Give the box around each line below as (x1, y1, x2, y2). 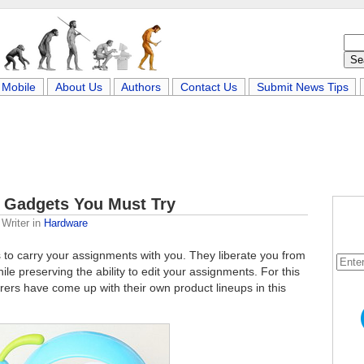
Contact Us (180, 80, 237, 93)
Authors (121, 80, 162, 93)
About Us (54, 80, 102, 93)
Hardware (44, 217, 88, 229)
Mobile (2, 80, 37, 93)
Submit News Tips (256, 80, 349, 93)
